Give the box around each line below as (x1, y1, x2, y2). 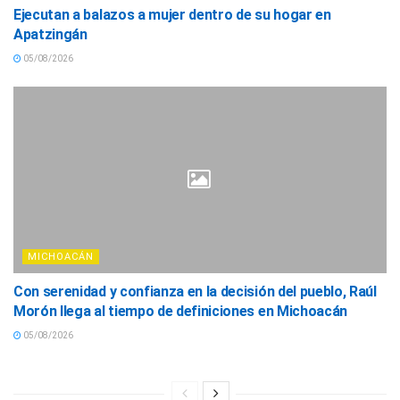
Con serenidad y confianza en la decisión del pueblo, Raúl (13, 282, 377, 300)
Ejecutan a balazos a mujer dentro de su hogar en (13, 5, 331, 23)
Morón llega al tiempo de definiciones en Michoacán (13, 302, 347, 320)
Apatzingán (13, 25, 87, 43)
